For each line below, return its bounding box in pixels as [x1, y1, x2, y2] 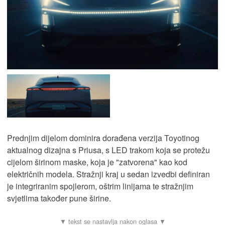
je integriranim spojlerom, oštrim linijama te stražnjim [7, 180, 193, 192]
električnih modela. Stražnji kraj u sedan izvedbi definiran [7, 168, 210, 180]
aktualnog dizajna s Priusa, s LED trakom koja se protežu [7, 144, 210, 156]
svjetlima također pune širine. [7, 192, 111, 204]
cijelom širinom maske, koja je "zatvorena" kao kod [7, 156, 187, 168]
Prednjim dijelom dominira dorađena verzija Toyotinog [7, 132, 199, 144]
